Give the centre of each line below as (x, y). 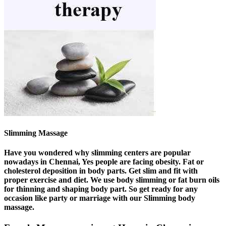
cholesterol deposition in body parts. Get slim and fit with (101, 171)
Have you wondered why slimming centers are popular (97, 153)
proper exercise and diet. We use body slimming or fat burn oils (112, 180)
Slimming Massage (36, 133)
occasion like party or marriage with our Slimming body (100, 198)
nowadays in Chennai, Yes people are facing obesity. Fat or (104, 162)
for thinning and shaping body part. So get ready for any (101, 189)
